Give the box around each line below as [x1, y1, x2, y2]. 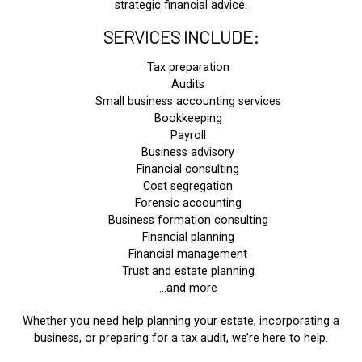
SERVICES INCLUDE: [103, 25, 259, 47]
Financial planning [141, 229, 234, 244]
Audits [171, 77, 205, 91]
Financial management [128, 246, 248, 261]
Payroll [170, 128, 206, 142]
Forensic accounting [134, 196, 242, 210]
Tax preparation [146, 60, 229, 74]
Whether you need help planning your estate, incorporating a [23, 314, 339, 328]
